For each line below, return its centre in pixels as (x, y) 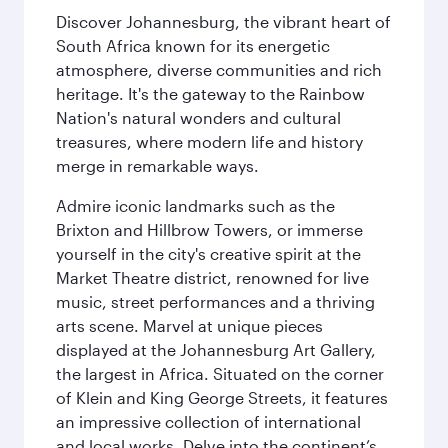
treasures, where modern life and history (209, 141)
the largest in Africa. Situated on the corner (220, 373)
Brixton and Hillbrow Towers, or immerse (209, 229)
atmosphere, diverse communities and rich (219, 69)
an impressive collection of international (208, 421)
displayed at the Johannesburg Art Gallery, (216, 349)
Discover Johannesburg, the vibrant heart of (223, 21)
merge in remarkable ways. (157, 165)
